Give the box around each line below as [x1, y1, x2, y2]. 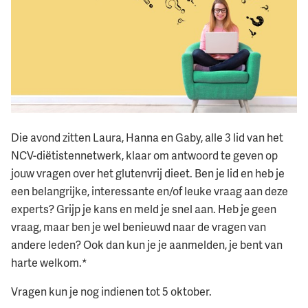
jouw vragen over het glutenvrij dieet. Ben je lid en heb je [11, 166, 285, 181]
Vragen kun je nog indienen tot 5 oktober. [11, 284, 212, 300]
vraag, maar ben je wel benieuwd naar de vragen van [11, 219, 266, 235]
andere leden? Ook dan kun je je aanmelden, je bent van [11, 237, 283, 253]
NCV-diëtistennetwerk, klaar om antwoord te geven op [11, 148, 278, 164]
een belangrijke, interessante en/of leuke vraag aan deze [11, 184, 288, 199]
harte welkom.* [11, 255, 87, 271]
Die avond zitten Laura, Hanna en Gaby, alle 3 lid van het [11, 130, 283, 146]
